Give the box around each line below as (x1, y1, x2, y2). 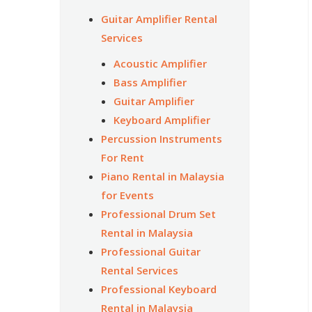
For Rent (100, 150, 144, 164)
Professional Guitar (100, 244, 201, 258)
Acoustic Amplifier (114, 56, 208, 70)
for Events (100, 187, 154, 202)
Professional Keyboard (100, 281, 217, 296)
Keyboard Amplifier (114, 112, 211, 127)
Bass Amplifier (114, 75, 187, 89)
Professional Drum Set (100, 206, 216, 221)
